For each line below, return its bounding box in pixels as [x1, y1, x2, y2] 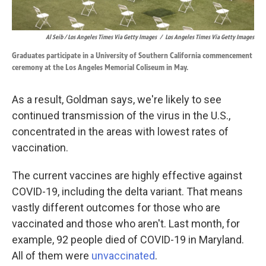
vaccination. [12, 141, 68, 154]
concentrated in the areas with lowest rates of [12, 125, 229, 138]
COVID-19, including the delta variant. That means [12, 185, 243, 198]
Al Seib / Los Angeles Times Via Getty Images [46, 32, 157, 41]
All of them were [12, 249, 91, 262]
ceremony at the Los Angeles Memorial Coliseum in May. [12, 62, 188, 72]
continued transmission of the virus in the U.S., [12, 109, 230, 122]
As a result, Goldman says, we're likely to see [12, 93, 221, 106]
